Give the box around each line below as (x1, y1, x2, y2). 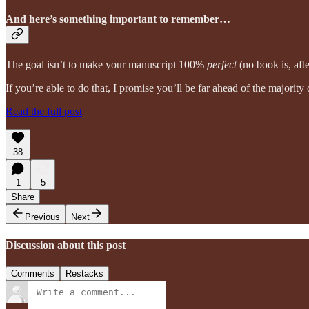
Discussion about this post (6, 239, 126, 251)
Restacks (66, 268, 103, 279)
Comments (11, 268, 54, 279)
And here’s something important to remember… (6, 12, 230, 25)
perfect (207, 59, 239, 71)
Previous (25, 212, 60, 223)
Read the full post (6, 106, 82, 118)
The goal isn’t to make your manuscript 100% (6, 59, 207, 71)
